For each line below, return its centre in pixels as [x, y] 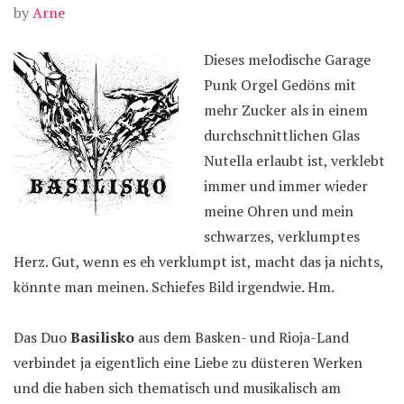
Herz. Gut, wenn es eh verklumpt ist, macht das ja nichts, [198, 262]
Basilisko [102, 337]
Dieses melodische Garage [287, 60]
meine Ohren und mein [279, 211]
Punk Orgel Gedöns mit [280, 85]
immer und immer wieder [286, 186]
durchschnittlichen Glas [282, 135]
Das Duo [42, 337]
